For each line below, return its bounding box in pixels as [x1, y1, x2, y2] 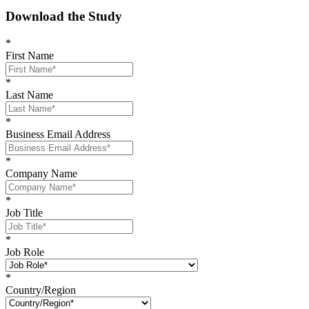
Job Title [6, 206, 43, 219]
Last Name [6, 88, 53, 101]
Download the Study [6, 8, 122, 23]
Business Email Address [6, 128, 110, 140]
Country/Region [6, 283, 76, 296]
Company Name [6, 167, 77, 179]
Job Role [6, 246, 44, 258]
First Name [6, 49, 54, 61]
